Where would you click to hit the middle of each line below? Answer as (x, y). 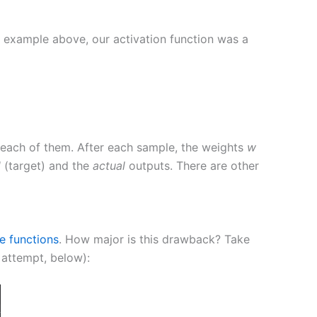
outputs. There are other (192, 166)
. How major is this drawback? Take (154, 239)
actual (109, 166)
